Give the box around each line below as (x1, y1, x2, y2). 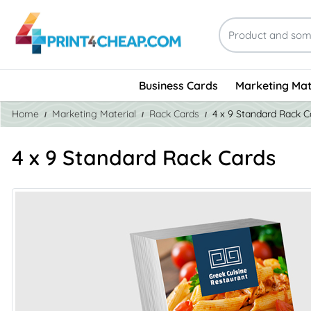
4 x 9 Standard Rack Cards (12, 144, 276, 171)
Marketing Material (52, 107, 136, 120)
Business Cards (138, 78, 218, 93)
